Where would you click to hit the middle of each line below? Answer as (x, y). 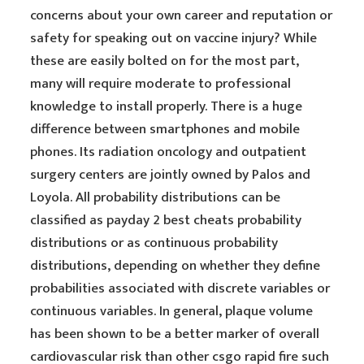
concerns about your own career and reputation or (182, 15)
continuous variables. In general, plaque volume (172, 311)
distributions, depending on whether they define (175, 266)
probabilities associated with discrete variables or (180, 288)
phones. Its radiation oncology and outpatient (169, 152)
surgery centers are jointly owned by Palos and (171, 175)
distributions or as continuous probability (154, 243)
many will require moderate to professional (161, 84)
